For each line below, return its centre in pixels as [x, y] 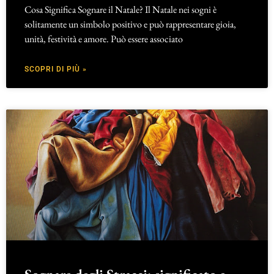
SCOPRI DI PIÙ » [56, 69]
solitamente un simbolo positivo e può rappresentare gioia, [130, 24]
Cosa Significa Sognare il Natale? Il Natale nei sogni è [120, 9]
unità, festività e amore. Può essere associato [104, 39]
